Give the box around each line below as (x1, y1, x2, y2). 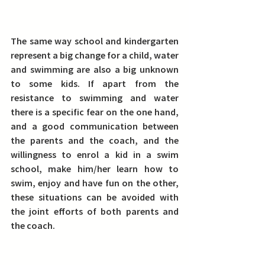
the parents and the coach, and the (11, 134, 179, 146)
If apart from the (79, 77, 179, 89)
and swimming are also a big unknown (11, 63, 179, 75)
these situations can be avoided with (11, 191, 179, 203)
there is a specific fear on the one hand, (11, 106, 179, 118)
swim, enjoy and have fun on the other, (11, 177, 179, 189)
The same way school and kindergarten (11, 35, 179, 47)
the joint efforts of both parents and (11, 205, 179, 217)
